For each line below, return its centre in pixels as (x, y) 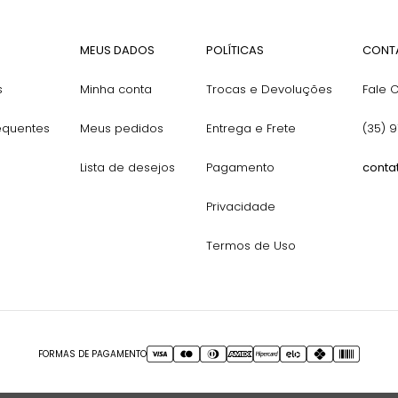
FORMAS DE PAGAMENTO (92, 354)
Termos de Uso (251, 246)
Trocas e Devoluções (269, 89)
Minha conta (116, 89)
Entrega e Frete (251, 128)
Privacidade (240, 207)
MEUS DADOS (118, 50)
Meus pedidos (122, 128)
